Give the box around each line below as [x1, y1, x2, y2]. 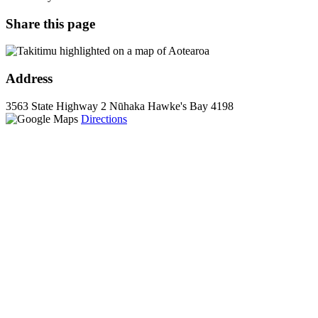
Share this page [6, 16, 95, 31]
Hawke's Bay [148, 99, 208, 112]
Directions [81, 112, 127, 125]
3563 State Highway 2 [6, 99, 106, 112]
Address [6, 70, 53, 86]
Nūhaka [109, 99, 145, 112]
